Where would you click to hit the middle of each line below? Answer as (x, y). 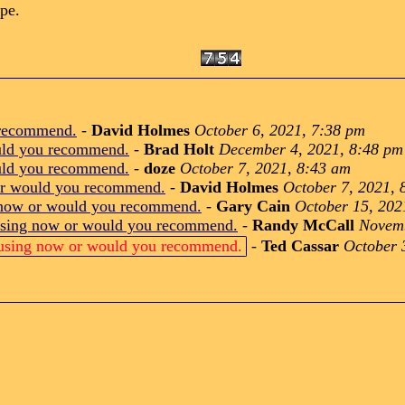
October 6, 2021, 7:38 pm (280, 130)
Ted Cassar (300, 246)
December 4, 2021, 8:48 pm (311, 149)
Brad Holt (179, 149)
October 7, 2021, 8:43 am (265, 168)
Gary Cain (255, 206)
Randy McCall (303, 225)
